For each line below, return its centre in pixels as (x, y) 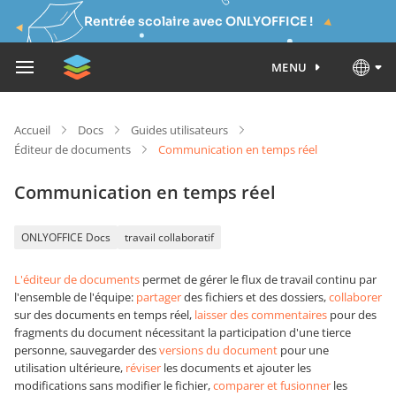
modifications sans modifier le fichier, (114, 385)
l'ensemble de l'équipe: (75, 297)
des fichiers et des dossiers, (255, 297)
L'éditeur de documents (77, 279)
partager (159, 297)
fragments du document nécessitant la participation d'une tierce (183, 332)
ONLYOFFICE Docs (66, 237)
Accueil (32, 130)
